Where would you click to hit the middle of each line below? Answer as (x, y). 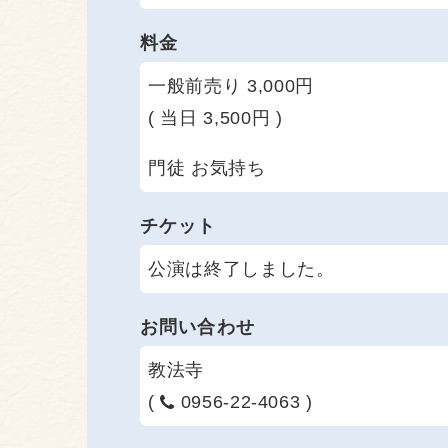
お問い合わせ (197, 326)
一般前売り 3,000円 (231, 85)
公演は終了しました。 (241, 268)
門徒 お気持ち (207, 167)
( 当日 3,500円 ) (215, 117)
